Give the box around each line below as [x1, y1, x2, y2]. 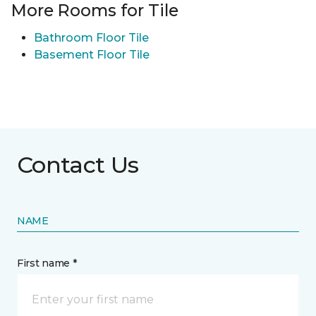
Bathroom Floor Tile [34, 31, 149, 45]
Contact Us [17, 151, 139, 179]
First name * [17, 257, 77, 270]
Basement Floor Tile [34, 48, 150, 62]
